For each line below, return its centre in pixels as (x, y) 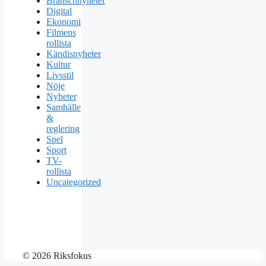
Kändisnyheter (74, 53)
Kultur (58, 64)
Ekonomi (64, 21)
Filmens (61, 32)
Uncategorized (74, 182)
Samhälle (64, 107)
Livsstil (60, 75)
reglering (63, 128)
